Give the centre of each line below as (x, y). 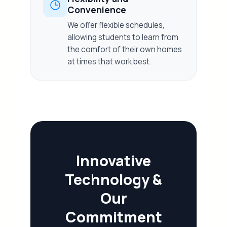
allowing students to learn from (123, 37)
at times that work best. (109, 62)
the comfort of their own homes (125, 49)
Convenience (97, 10)
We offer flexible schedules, (116, 25)
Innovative (113, 161)
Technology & (113, 179)
